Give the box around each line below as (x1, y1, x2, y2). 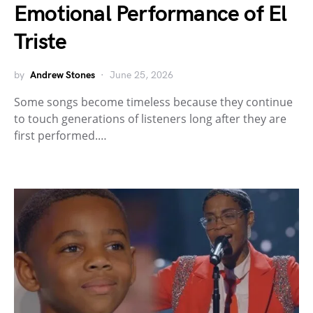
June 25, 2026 (110, 69, 173, 82)
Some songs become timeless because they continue (14, 94, 293, 110)
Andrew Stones (30, 69, 95, 82)
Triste (14, 29, 67, 57)
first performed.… (14, 128, 107, 144)
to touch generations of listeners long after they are (14, 111, 286, 127)
